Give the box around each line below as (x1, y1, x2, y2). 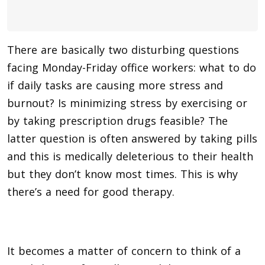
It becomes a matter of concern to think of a (7, 243, 241, 258)
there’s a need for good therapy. (7, 184, 174, 199)
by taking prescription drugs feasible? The (7, 113, 228, 128)
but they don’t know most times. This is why (7, 166, 238, 181)
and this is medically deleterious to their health (7, 148, 253, 163)
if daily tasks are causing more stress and (7, 77, 223, 92)
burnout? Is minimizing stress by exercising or (7, 95, 247, 110)
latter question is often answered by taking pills (7, 131, 257, 146)
